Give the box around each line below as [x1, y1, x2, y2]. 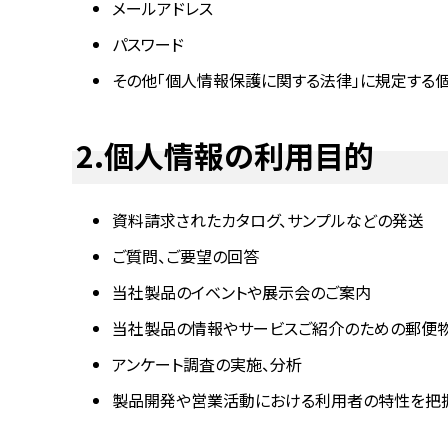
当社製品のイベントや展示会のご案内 [112, 280, 371, 304]
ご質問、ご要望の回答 [112, 244, 259, 268]
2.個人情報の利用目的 [75, 133, 374, 177]
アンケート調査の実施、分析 [112, 352, 302, 376]
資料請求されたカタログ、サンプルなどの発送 [112, 208, 424, 232]
